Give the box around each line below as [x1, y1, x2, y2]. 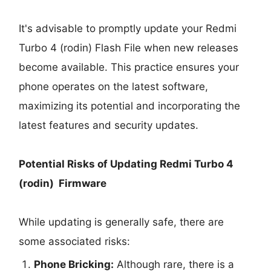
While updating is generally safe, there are [19, 215, 224, 228]
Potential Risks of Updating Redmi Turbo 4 [19, 157, 234, 170]
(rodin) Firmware [19, 177, 107, 189]
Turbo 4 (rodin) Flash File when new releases [19, 41, 239, 54]
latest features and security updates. [19, 119, 199, 131]
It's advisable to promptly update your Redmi [19, 22, 237, 34]
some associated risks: [19, 235, 131, 247]
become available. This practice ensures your [19, 60, 240, 73]
